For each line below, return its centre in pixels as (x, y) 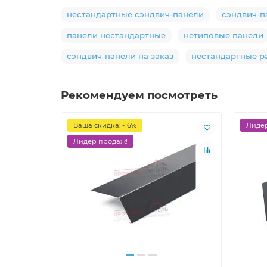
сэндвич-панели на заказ (120, 56)
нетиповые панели (223, 35)
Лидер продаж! (100, 142)
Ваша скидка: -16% (105, 125)
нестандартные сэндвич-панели (135, 15)
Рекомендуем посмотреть (139, 95)
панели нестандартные (116, 35)
